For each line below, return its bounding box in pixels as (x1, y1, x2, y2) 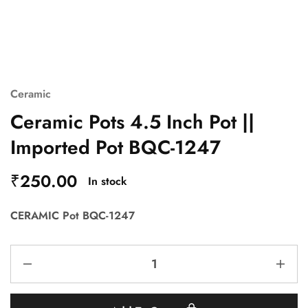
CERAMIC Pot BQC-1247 (10, 208, 135, 223)
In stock (88, 173, 127, 189)
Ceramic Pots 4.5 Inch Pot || (10, 108, 254, 136)
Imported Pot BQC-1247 (10, 133, 221, 162)
